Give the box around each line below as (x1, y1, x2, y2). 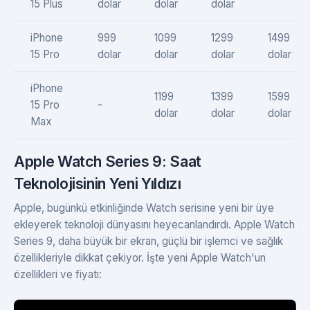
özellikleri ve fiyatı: (14, 267, 102, 281)
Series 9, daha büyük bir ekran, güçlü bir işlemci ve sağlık (14, 234, 283, 248)
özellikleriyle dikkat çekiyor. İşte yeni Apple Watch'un (14, 250, 266, 264)
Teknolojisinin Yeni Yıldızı (14, 174, 181, 192)
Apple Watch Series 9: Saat (14, 152, 201, 170)
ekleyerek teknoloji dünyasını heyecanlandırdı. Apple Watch (14, 217, 295, 231)
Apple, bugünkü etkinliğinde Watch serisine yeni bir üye (14, 201, 274, 215)
